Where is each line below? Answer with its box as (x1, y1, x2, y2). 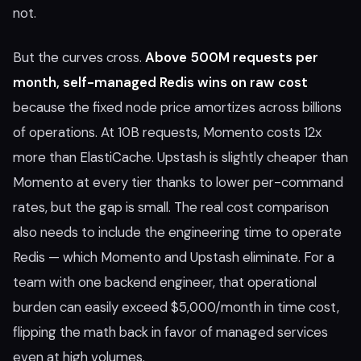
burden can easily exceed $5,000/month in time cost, (13, 298, 339, 316)
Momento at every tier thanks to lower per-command (13, 173, 343, 191)
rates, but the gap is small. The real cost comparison (13, 198, 329, 216)
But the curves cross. (13, 48, 145, 66)
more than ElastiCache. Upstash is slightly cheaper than (13, 148, 348, 166)
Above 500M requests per (145, 48, 318, 66)
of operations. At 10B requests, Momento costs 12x (13, 123, 322, 141)
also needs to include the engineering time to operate (13, 223, 342, 241)
